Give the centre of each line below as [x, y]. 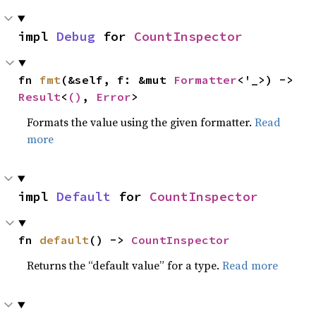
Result [40, 97]
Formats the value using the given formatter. [141, 122]
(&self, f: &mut [117, 80]
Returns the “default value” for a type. [125, 265]
